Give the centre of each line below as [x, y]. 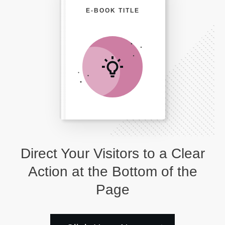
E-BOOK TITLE [113, 11]
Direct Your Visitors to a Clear [113, 153]
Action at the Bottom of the [113, 171]
